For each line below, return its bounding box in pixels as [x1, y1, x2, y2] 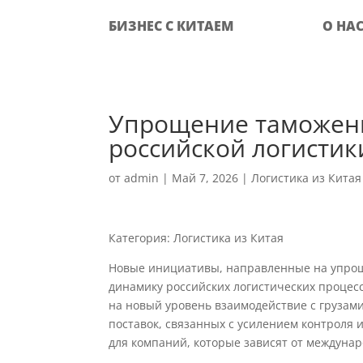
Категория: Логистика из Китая [109, 230, 284, 246]
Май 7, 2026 [172, 170, 239, 186]
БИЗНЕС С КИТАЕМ [109, 17, 234, 35]
